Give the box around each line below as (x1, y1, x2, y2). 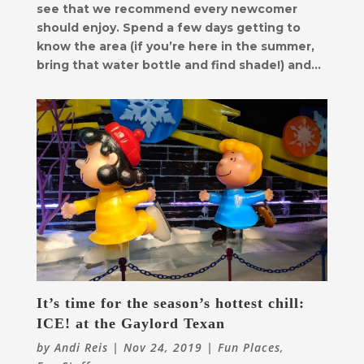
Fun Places (217, 340, 280, 356)
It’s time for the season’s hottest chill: (36, 295, 305, 312)
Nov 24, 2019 (123, 340, 202, 356)
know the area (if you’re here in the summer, (36, 39, 314, 54)
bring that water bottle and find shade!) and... (36, 58, 321, 73)
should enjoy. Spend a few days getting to (36, 20, 301, 36)
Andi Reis (54, 340, 108, 356)
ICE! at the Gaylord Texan (36, 315, 225, 332)
